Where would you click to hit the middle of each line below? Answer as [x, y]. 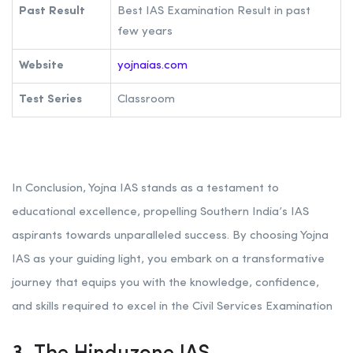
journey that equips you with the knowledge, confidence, [165, 284]
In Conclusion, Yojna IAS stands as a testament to [145, 189]
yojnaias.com [152, 66]
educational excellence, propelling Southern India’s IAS [160, 213]
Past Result [52, 12]
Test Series [50, 100]
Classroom [146, 100]
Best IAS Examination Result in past [214, 12]
